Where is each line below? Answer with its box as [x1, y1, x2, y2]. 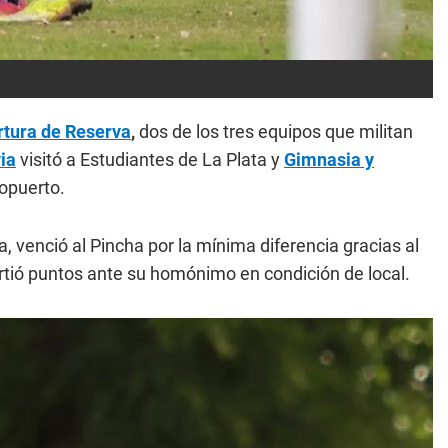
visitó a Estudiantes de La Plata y [16, 149, 284, 171]
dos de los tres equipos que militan [135, 121, 413, 143]
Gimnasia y [284, 149, 374, 171]
